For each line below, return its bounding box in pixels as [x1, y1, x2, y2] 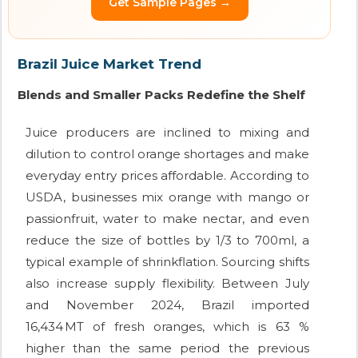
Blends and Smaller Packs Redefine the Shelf [18, 87, 305, 103]
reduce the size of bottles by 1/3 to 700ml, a [26, 233, 309, 249]
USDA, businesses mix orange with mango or [26, 189, 309, 205]
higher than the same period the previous [26, 340, 309, 356]
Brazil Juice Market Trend [18, 56, 201, 73]
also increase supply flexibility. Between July [26, 276, 309, 292]
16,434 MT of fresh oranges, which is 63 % [26, 319, 309, 335]
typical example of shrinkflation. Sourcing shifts [26, 254, 309, 270]
